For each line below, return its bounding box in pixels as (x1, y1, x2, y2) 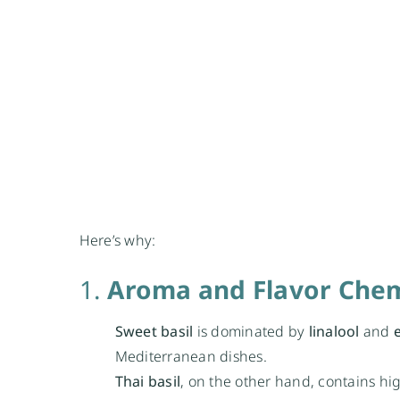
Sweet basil (114, 321, 194, 341)
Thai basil (114, 371, 181, 391)
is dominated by (193, 321, 309, 341)
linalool (308, 321, 360, 341)
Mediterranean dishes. (114, 346, 267, 366)
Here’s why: (79, 229, 156, 250)
